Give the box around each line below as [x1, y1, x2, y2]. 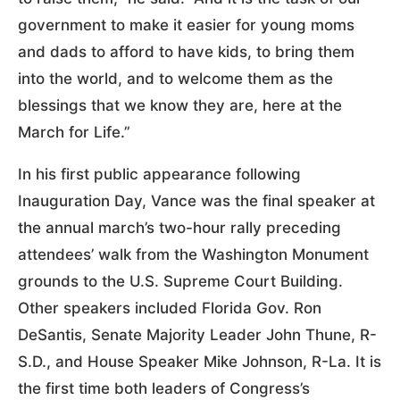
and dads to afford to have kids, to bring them [18, 42, 354, 61]
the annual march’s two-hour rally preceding [18, 218, 341, 237]
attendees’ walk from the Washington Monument [18, 245, 369, 263]
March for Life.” [18, 122, 130, 141]
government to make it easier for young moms [18, 15, 354, 34]
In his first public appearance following [18, 164, 301, 183]
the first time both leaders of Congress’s [18, 379, 310, 397]
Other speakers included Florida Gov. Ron [18, 298, 321, 317]
